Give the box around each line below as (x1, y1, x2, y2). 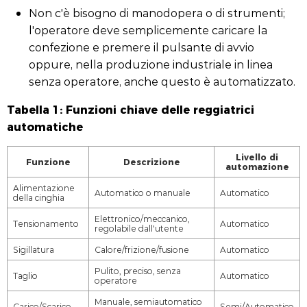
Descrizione (123, 156, 180, 168)
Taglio (13, 270, 38, 281)
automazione (225, 160, 289, 173)
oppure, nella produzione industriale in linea (29, 57, 273, 71)
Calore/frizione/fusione (95, 244, 189, 255)
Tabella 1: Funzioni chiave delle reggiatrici (7, 101, 254, 117)
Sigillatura (13, 244, 54, 255)
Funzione (25, 156, 71, 168)
